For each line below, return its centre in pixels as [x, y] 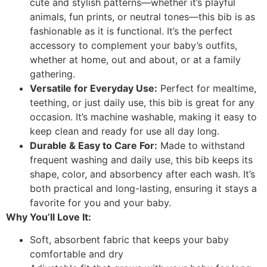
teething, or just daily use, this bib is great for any [142, 102]
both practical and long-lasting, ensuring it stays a [143, 188]
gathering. [52, 74]
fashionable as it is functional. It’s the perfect [131, 31]
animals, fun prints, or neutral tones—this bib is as [142, 16]
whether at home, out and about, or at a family [135, 59]
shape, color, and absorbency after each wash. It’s [142, 174]
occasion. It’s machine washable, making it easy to [143, 117]
